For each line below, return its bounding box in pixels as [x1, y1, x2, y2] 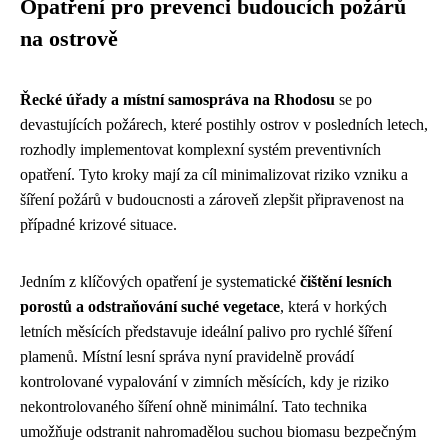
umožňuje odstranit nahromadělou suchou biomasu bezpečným [20, 422, 416, 440]
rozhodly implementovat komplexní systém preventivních [20, 140, 381, 158]
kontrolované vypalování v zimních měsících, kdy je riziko [20, 372, 389, 390]
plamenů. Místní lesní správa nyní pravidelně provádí [20, 347, 354, 365]
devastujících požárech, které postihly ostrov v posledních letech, [20, 115, 428, 133]
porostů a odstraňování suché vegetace [20, 297, 280, 315]
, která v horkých [280, 297, 387, 315]
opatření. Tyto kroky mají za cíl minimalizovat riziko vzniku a [20, 165, 408, 183]
